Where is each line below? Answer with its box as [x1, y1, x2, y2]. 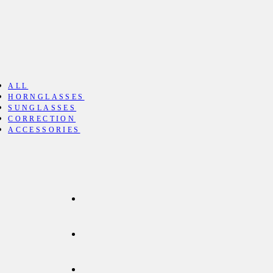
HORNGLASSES [8, 92, 85, 101]
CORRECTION [8, 114, 76, 123]
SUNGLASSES [8, 103, 77, 112]
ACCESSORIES [8, 125, 80, 134]
